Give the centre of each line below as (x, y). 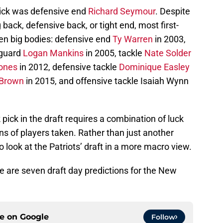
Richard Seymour (122, 11)
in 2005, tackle (114, 53)
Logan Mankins (53, 53)
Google (34, 217)
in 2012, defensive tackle (68, 67)
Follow (163, 217)
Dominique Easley (154, 67)
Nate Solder (168, 53)
